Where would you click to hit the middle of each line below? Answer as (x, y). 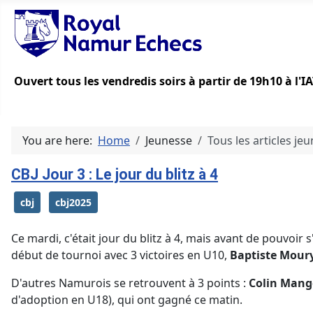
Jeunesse (169, 141)
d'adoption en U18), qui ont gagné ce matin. (127, 300)
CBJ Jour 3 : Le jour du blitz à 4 (115, 175)
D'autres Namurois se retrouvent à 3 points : (130, 283)
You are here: (60, 141)
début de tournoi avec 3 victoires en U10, (121, 255)
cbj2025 (73, 203)
